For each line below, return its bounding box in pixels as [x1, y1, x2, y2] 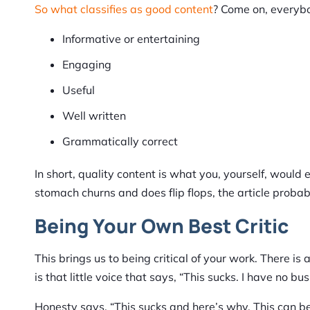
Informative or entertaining [62, 32, 200, 46]
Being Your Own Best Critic [35, 212, 289, 239]
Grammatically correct [62, 134, 178, 149]
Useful [62, 83, 95, 98]
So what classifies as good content [35, 2, 213, 17]
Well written [62, 109, 126, 123]
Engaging [62, 57, 111, 72]
